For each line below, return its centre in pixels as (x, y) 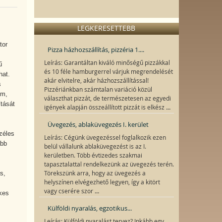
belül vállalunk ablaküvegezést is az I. (95, 146)
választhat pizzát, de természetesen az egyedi (107, 98)
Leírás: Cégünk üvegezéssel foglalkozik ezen (105, 138)
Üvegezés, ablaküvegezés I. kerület (98, 124)
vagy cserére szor (69, 191)
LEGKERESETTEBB (107, 28)
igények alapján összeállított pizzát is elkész (105, 107)
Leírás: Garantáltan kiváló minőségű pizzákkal (107, 63)
